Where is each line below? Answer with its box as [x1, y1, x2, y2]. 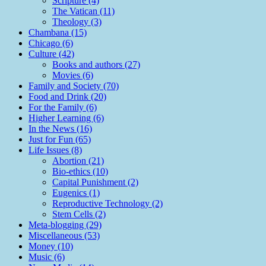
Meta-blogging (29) [28, 220, 102, 230]
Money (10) [28, 241, 73, 252]
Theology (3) [52, 17, 102, 27]
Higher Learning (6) [28, 113, 104, 123]
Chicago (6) [28, 38, 73, 49]
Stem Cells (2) [52, 209, 106, 220]
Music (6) [28, 252, 65, 262]
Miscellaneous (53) [28, 230, 100, 241]
